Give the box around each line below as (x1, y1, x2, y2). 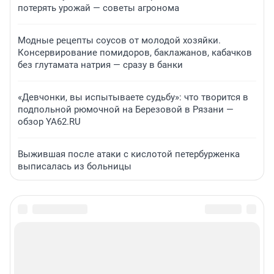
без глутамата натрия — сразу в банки (18, 59, 183, 71)
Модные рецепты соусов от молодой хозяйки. (18, 35, 221, 46)
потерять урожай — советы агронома (18, 2, 179, 14)
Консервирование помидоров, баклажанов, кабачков (18, 47, 252, 59)
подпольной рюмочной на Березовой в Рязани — (18, 104, 234, 116)
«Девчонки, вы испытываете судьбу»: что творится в (18, 92, 248, 103)
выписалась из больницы (18, 161, 131, 172)
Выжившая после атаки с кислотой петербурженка (18, 149, 240, 160)
